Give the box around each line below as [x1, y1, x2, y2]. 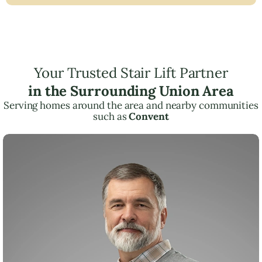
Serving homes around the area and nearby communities [4, 98, 258, 112]
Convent [129, 109, 169, 123]
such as [93, 109, 129, 123]
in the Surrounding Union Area [27, 81, 235, 100]
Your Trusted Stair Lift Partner [34, 63, 228, 82]
